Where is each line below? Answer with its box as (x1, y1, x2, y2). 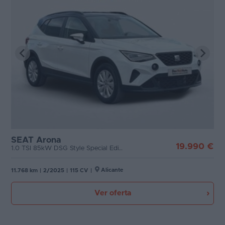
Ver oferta (94, 189, 131, 197)
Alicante (101, 167, 123, 173)
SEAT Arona (11, 136, 61, 144)
